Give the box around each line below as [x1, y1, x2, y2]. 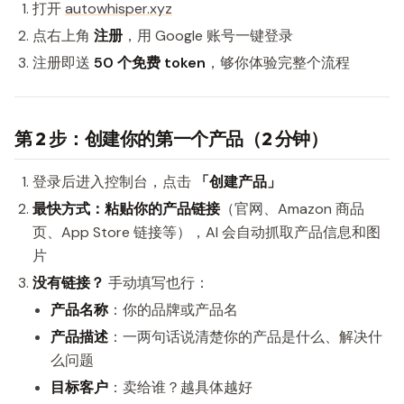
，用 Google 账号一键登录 [123, 26, 293, 45]
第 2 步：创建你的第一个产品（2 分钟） [14, 127, 328, 150]
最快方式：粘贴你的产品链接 [32, 199, 220, 218]
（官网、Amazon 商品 [220, 199, 364, 218]
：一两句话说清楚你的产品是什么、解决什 [108, 327, 382, 346]
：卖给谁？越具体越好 [108, 378, 252, 397]
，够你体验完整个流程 [206, 53, 350, 72]
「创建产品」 [195, 172, 281, 191]
